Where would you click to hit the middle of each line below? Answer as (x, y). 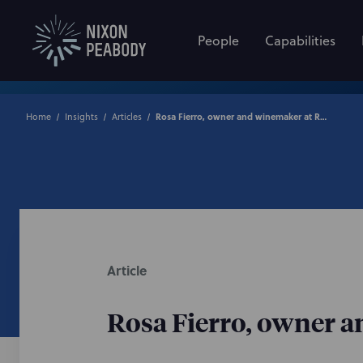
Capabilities (300, 41)
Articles (127, 117)
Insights (82, 117)
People (218, 41)
